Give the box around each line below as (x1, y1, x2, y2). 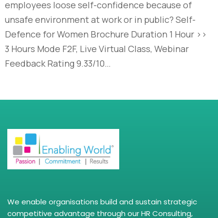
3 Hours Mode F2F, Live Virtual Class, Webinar (5, 42, 189, 54)
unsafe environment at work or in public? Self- (5, 13, 196, 25)
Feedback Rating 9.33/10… (5, 57, 111, 69)
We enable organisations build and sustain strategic (7, 196, 197, 207)
